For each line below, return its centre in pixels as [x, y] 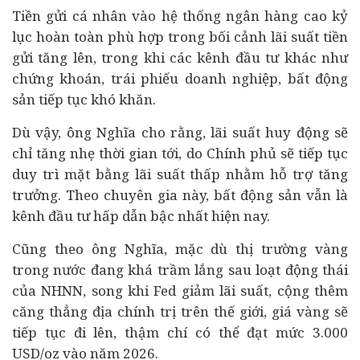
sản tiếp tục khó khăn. [84, 99]
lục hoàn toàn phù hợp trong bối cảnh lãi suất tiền [180, 37]
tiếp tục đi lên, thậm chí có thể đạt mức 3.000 [180, 332]
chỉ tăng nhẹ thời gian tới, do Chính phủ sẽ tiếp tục [180, 153]
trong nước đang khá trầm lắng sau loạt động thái [180, 270]
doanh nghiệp [231, 78]
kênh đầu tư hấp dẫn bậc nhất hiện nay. [141, 216]
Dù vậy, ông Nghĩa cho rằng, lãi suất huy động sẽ [180, 132]
